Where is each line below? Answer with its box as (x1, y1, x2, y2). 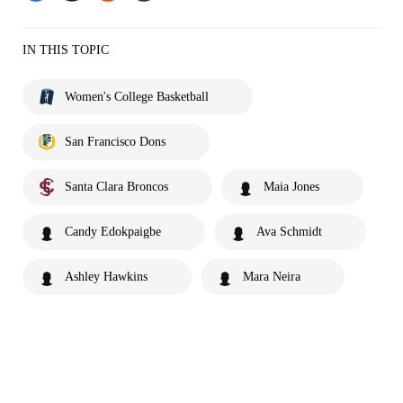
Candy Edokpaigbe (65, 225, 161, 238)
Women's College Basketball (65, 90, 209, 103)
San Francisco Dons (65, 135, 166, 148)
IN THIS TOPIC (22, 43, 109, 57)
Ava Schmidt (256, 225, 322, 238)
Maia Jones (264, 180, 319, 193)
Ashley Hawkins (65, 270, 148, 283)
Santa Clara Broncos (65, 180, 168, 193)
